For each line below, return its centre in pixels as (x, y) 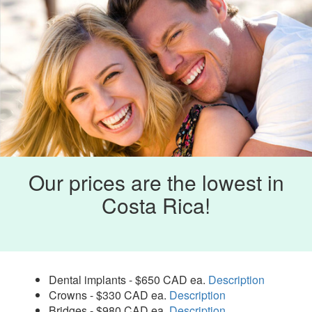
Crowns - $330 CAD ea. (109, 295)
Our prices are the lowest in (156, 182)
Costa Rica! (156, 205)
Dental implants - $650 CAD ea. (128, 279)
